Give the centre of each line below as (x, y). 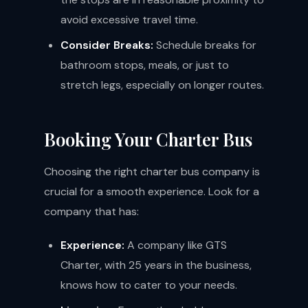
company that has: (91, 211)
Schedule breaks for (205, 45)
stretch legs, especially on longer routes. (162, 85)
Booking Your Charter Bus (148, 139)
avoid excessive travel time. (129, 20)
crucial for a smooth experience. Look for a (152, 191)
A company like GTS (176, 245)
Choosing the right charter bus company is (152, 172)
